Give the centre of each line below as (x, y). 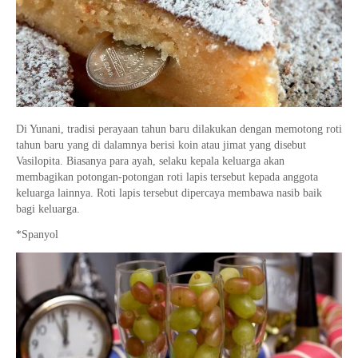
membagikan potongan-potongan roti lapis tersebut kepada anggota (167, 177)
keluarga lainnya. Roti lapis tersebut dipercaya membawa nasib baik (169, 193)
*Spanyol (37, 234)
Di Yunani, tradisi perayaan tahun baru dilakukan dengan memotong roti (179, 129)
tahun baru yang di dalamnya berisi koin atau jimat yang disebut (161, 145)
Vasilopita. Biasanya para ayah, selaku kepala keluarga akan (150, 161)
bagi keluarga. (48, 209)
